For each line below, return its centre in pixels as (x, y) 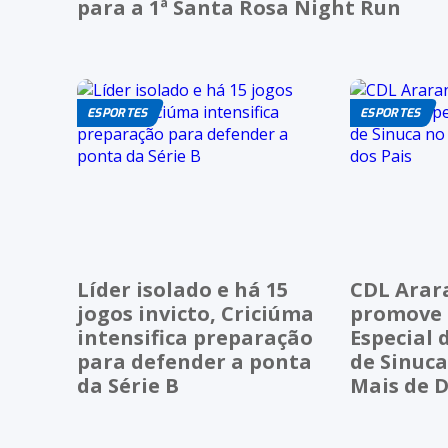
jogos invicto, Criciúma (195, 314)
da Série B (128, 386)
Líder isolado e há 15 (182, 290)
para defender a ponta (194, 362)
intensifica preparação (195, 338)
